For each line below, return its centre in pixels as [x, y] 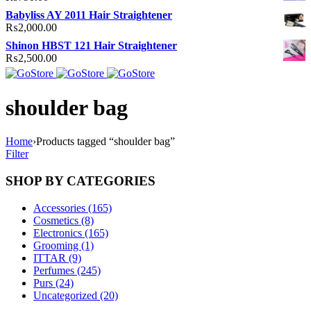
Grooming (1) [64, 245]
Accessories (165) [73, 208]
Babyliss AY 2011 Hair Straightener [89, 15]
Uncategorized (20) [76, 295]
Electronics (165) [71, 233]
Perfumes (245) [67, 270]
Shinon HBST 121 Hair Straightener [91, 46]
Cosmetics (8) [64, 220]
